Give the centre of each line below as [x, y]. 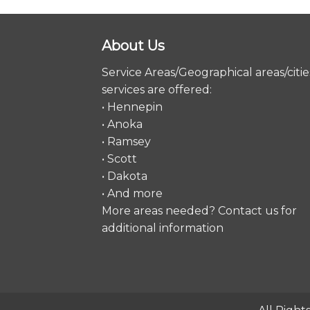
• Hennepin [132, 107]
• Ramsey [126, 142]
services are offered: [157, 90]
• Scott [119, 159]
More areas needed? [160, 211]
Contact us [248, 211]
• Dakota [125, 176]
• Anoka [122, 125]
